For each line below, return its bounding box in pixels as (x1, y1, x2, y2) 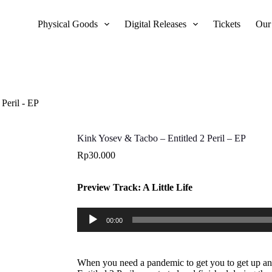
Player (76, 218, 101, 229)
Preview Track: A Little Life (77, 182, 193, 193)
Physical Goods (37, 19, 98, 29)
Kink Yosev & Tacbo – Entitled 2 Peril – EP (77, 133, 246, 144)
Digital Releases (124, 19, 187, 29)
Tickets (213, 19, 241, 29)
